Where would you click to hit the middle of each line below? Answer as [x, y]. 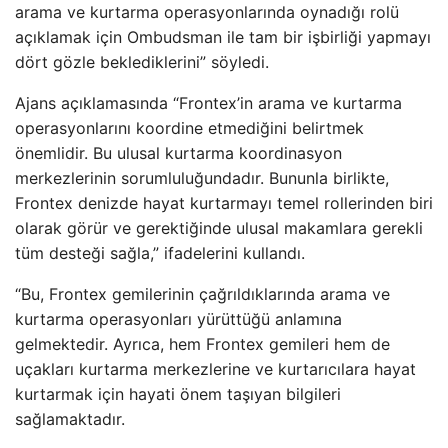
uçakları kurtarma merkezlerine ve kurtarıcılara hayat [215, 368]
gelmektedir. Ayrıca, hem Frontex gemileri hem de [202, 343]
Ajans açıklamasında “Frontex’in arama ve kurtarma [208, 102]
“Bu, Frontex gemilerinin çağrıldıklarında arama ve [202, 293]
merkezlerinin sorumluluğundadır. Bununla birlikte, [202, 177]
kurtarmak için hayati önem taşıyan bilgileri [178, 393]
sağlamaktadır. [70, 418]
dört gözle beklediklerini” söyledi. [142, 61]
